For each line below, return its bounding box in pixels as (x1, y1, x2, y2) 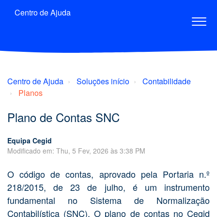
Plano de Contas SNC (7, 108, 120, 125)
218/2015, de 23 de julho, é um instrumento (7, 181, 210, 193)
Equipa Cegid (7, 136, 52, 145)
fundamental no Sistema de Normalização (7, 194, 210, 206)
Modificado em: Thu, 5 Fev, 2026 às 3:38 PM (7, 146, 145, 155)
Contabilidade (142, 76, 191, 87)
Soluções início (77, 76, 129, 87)
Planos (18, 87, 43, 98)
